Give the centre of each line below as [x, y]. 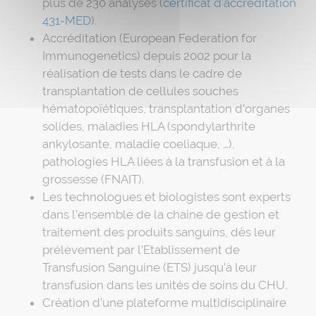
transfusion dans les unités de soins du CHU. [165, 285]
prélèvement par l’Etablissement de [141, 249]
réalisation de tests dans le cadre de [142, 73]
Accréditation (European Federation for [150, 38]
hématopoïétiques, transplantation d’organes [166, 108]
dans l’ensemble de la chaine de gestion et [161, 214]
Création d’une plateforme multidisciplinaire [164, 302]
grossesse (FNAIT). [93, 179]
